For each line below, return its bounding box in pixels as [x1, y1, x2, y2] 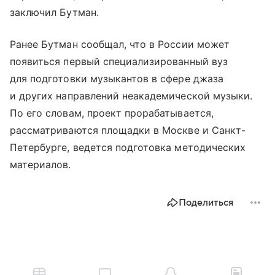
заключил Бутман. [10, 6, 99, 19]
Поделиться [179, 197, 233, 209]
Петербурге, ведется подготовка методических [10, 141, 246, 154]
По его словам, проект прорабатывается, [10, 107, 214, 120]
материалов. [10, 158, 71, 171]
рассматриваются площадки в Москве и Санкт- [10, 124, 246, 137]
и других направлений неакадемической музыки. [10, 90, 253, 103]
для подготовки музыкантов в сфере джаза [10, 72, 223, 85]
